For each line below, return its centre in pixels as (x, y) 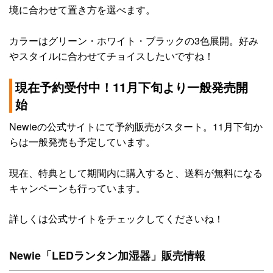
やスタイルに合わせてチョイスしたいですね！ (112, 55)
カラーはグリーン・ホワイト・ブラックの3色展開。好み (134, 40)
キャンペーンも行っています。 (77, 188)
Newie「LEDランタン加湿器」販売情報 (107, 255)
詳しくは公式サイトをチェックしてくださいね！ (116, 219)
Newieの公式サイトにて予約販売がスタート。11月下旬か (136, 127)
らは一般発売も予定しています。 (82, 142)
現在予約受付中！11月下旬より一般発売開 (132, 87)
